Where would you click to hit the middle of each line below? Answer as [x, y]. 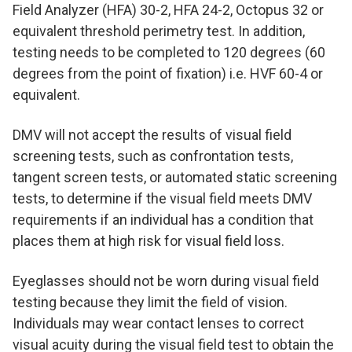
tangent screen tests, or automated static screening [175, 177]
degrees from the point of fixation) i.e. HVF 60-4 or [168, 73]
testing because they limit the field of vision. [150, 302]
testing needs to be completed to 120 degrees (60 [169, 52]
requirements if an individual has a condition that [163, 219]
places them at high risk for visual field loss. [148, 240]
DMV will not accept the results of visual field [152, 134]
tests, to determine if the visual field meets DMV [162, 198]
